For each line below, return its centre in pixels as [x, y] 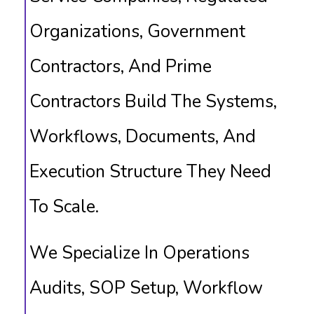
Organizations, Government [137, 32]
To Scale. [64, 207]
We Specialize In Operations [139, 253]
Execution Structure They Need [150, 172]
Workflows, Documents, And [143, 137]
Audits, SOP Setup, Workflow [146, 288]
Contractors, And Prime [121, 67]
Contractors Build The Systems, [153, 102]
